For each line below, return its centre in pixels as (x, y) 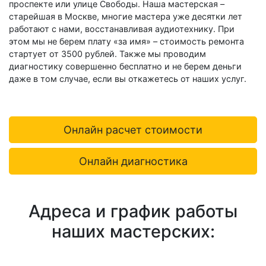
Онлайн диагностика (133, 161)
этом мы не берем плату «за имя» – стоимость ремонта (126, 41)
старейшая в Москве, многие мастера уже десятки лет (126, 16)
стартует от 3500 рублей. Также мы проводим (107, 53)
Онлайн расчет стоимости (133, 129)
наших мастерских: (133, 231)
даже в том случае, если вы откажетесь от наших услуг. (128, 78)
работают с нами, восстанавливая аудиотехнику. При (122, 28)
